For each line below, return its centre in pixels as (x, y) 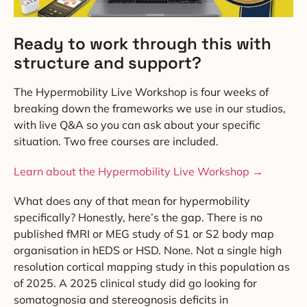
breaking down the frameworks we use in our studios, (150, 109)
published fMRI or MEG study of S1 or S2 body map (144, 233)
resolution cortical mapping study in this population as (152, 266)
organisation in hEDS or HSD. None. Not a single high (148, 250)
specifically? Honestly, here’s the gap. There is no (138, 217)
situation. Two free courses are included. (116, 142)
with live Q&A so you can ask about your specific (137, 125)
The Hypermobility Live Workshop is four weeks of (141, 92)
